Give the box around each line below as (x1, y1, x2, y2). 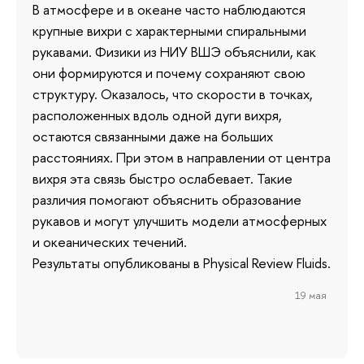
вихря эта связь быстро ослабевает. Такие (32, 169, 292, 188)
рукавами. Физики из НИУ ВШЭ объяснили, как (32, 42, 316, 62)
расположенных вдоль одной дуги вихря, (32, 106, 282, 125)
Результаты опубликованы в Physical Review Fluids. (32, 253, 331, 273)
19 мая (294, 288, 327, 303)
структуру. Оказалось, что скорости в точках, (32, 84, 313, 104)
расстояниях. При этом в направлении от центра (32, 148, 331, 167)
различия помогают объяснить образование (32, 190, 301, 210)
